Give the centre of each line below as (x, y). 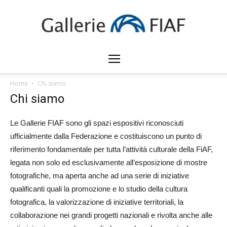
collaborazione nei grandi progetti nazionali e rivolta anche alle (111, 215)
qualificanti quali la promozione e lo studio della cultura (99, 189)
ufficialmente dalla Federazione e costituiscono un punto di (106, 136)
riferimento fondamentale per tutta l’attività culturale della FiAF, (111, 149)
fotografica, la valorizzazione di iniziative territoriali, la (97, 202)
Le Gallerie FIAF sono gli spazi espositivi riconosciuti (97, 123)
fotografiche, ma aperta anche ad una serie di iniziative (100, 176)
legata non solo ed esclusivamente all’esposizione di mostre (109, 162)
